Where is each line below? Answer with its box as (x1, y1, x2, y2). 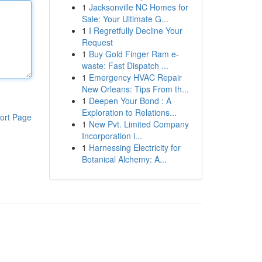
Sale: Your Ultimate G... (81, 13, 168, 25)
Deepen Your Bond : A (88, 95, 171, 106)
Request (81, 36, 113, 48)
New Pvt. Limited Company (88, 118, 189, 130)
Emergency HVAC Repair (88, 71, 182, 83)
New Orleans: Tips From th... (81, 83, 189, 95)
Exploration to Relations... (81, 106, 177, 118)
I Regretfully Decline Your (88, 25, 182, 36)
